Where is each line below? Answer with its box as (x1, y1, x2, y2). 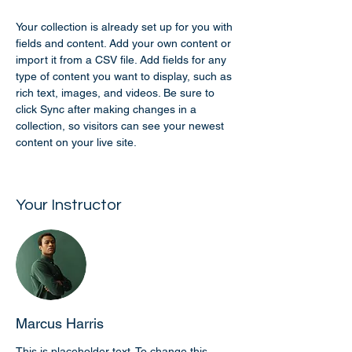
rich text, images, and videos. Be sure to (16, 86, 218, 99)
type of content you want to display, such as (16, 70, 235, 82)
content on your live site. (16, 136, 139, 148)
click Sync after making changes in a (16, 103, 200, 115)
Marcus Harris (16, 315, 104, 332)
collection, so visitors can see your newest (16, 119, 227, 132)
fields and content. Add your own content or (16, 37, 234, 49)
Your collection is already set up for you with (16, 20, 236, 33)
